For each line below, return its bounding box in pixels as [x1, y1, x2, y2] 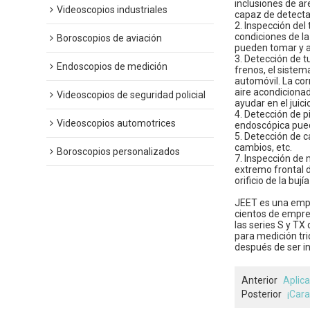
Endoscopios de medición [57, 60, 168, 72]
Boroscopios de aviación [57, 32, 163, 44]
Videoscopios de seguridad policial [57, 89, 206, 100]
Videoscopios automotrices [57, 117, 176, 129]
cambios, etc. [235, 141, 293, 153]
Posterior [241, 288, 282, 300]
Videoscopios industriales [57, 3, 168, 15]
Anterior [241, 274, 278, 286]
